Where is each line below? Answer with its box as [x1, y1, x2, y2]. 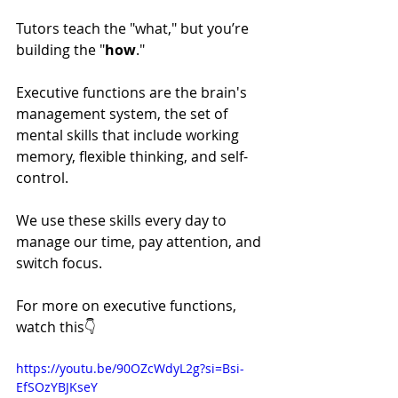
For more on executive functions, [16, 295, 240, 315]
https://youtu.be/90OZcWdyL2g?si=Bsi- [16, 359, 244, 377]
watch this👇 [16, 316, 96, 337]
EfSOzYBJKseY [16, 378, 98, 395]
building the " [16, 39, 105, 60]
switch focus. [16, 252, 106, 273]
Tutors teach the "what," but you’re [16, 18, 252, 38]
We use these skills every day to [16, 210, 230, 230]
